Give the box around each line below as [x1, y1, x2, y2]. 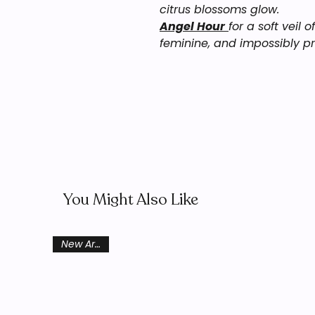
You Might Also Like [63, 189, 198, 210]
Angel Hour [160, 18, 225, 34]
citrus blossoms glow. [160, 1, 279, 18]
